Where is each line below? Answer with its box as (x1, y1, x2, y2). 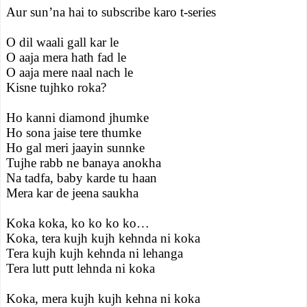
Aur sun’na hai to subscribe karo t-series (6, 5, 216, 19)
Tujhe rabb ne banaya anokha (6, 156, 161, 170)
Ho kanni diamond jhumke (6, 110, 149, 125)
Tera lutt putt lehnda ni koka (6, 261, 155, 275)
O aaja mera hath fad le (6, 50, 126, 64)
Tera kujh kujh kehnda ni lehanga (6, 246, 183, 260)
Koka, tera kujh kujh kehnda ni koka (6, 231, 200, 245)
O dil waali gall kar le (6, 35, 119, 49)
